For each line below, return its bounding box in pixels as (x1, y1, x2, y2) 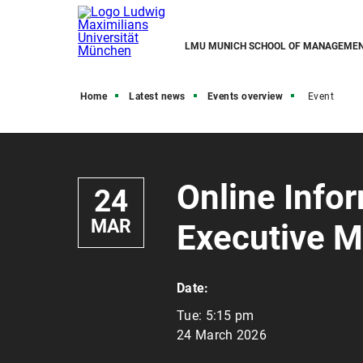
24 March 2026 (177, 327, 267, 343)
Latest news (129, 91, 186, 102)
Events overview (207, 91, 283, 102)
